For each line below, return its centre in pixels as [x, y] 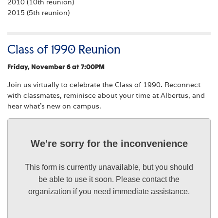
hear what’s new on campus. [54, 106]
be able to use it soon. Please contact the [109, 179]
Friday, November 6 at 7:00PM [56, 67]
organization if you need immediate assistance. [109, 191]
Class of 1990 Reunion [64, 49]
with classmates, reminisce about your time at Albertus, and [106, 95]
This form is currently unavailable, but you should [109, 167]
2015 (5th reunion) [38, 13]
